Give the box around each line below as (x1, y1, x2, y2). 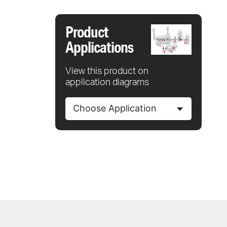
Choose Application (73, 103, 157, 113)
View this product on (65, 64, 149, 76)
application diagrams (65, 75, 149, 87)
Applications (65, 37, 134, 56)
